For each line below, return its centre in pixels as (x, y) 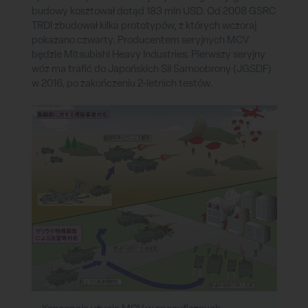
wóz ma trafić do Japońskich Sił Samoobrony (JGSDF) (152, 69)
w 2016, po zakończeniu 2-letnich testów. (122, 84)
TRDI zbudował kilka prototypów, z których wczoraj (144, 26)
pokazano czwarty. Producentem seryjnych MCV (140, 40)
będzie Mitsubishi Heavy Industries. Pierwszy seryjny (148, 55)
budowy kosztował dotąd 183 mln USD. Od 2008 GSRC (154, 11)
